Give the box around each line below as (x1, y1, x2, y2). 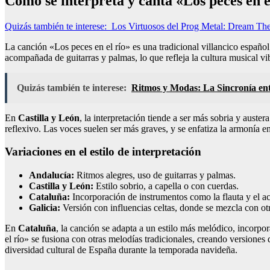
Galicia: (29, 202, 60, 213)
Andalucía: (29, 170, 74, 180)
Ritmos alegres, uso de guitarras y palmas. (74, 170, 236, 180)
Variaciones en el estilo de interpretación (5, 145, 201, 159)
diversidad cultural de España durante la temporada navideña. (5, 245, 237, 255)
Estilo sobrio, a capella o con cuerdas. (93, 181, 239, 191)
